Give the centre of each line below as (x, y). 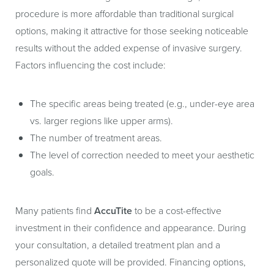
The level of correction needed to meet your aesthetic (142, 155)
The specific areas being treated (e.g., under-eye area (142, 104)
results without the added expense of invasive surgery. (129, 48)
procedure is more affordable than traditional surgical (124, 14)
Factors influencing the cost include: (91, 65)
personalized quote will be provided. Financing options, (131, 262)
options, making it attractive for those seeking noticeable (132, 31)
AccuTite (113, 211)
